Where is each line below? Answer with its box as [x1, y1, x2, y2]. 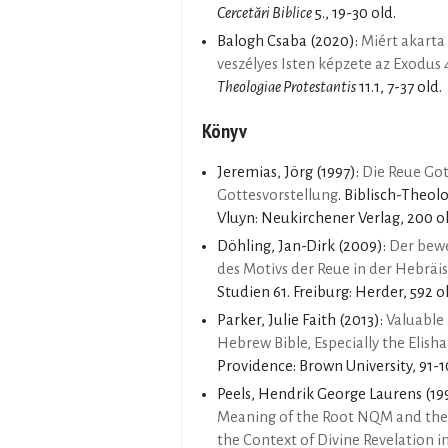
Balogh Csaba [217, 32, 307, 49]
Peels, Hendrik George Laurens [217, 386, 422, 403]
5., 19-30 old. [312, 4, 396, 21]
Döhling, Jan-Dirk [217, 238, 335, 255]
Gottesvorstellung [217, 187, 338, 204]
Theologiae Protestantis [217, 78, 356, 95]
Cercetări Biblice [217, 4, 312, 21]
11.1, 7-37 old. [356, 78, 442, 95]
